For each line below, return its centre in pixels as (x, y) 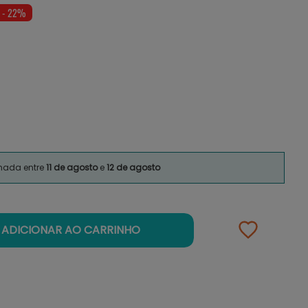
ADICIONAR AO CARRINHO (71, 230)
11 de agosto (73, 167)
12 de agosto (133, 167)
